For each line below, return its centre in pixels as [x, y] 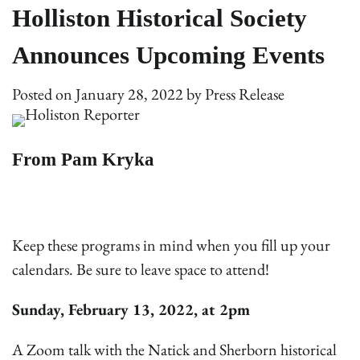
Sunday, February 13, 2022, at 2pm [131, 309]
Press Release [245, 94]
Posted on [44, 94]
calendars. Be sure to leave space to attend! [141, 269]
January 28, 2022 [129, 94]
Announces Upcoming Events [168, 55]
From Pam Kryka [83, 160]
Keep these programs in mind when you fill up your [171, 245]
